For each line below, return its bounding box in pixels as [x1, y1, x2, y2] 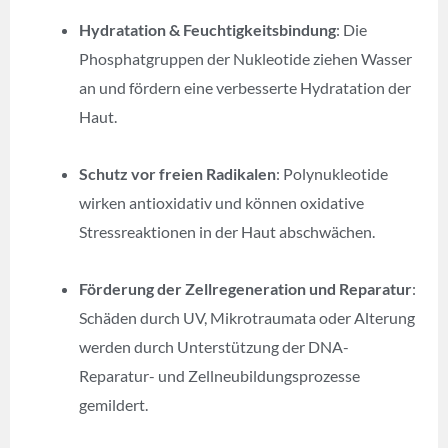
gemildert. [79, 394, 149, 414]
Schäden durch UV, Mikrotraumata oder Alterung [79, 307, 416, 327]
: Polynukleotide [276, 163, 389, 183]
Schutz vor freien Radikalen [79, 163, 277, 183]
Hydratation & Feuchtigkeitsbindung [79, 19, 337, 39]
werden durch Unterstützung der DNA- [79, 336, 350, 356]
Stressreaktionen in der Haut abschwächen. [79, 221, 376, 241]
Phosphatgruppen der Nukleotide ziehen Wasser [79, 48, 413, 68]
